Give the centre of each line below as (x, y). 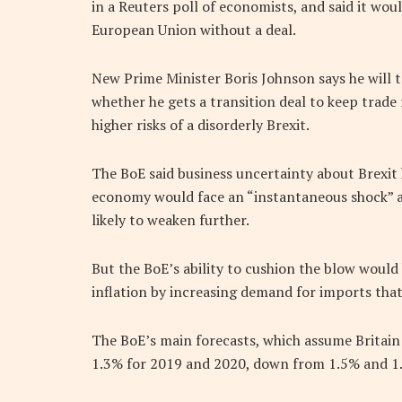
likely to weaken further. (170, 220)
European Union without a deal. (194, 30)
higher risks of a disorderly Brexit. (201, 125)
